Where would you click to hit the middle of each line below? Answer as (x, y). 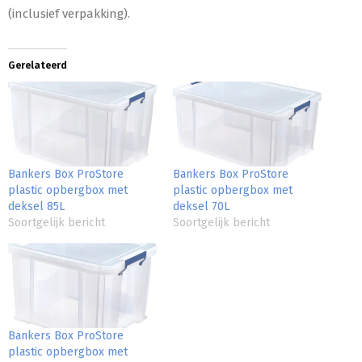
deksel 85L (36, 206)
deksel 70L (201, 206)
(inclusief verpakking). (69, 13)
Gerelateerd (38, 65)
